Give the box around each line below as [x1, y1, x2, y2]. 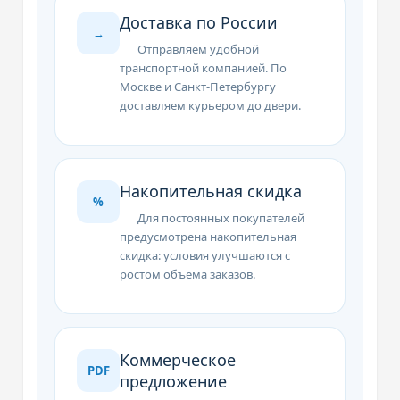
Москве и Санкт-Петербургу [120, 79, 277, 95]
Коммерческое [120, 349, 237, 371]
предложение [120, 371, 228, 392]
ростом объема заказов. [120, 266, 256, 282]
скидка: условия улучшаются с [120, 247, 291, 263]
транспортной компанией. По [120, 60, 287, 76]
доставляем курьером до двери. [120, 97, 302, 113]
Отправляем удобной [137, 41, 260, 57]
